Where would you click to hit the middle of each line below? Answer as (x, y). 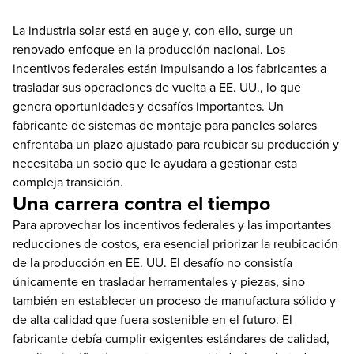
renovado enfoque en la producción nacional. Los (149, 49)
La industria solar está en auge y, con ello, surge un (153, 30)
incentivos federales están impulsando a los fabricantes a (169, 68)
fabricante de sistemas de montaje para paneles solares (165, 124)
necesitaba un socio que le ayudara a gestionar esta (155, 162)
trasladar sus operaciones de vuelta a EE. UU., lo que (157, 87)
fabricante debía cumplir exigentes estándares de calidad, (171, 338)
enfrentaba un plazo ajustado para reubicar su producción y (176, 143)
